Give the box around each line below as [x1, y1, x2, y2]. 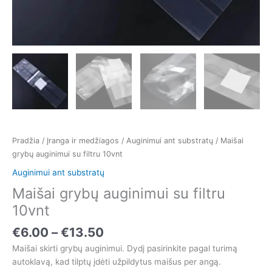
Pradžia [12, 136, 39, 146]
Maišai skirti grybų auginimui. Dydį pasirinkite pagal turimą [12, 243, 237, 254]
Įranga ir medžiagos [47, 136, 119, 146]
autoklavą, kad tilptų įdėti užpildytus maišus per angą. [12, 257, 221, 267]
